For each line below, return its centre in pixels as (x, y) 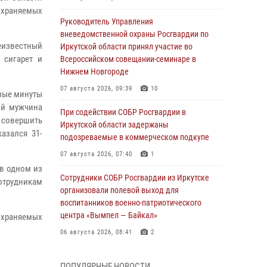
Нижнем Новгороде (94, 72)
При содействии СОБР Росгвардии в (123, 112)
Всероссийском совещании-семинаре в (128, 59)
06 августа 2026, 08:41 (96, 232)
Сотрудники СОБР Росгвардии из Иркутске (135, 178)
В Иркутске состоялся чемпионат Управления (140, 256)
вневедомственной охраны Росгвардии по (134, 34)
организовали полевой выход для (119, 190)
